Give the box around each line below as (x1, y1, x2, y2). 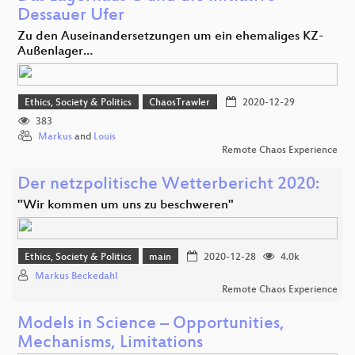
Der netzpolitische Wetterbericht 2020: (17, 175, 319, 196)
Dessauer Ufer (17, 6, 124, 26)
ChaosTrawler (149, 97, 211, 109)
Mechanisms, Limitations (17, 333, 203, 353)
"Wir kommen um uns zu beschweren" (17, 198, 234, 214)
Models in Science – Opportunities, (17, 314, 284, 334)
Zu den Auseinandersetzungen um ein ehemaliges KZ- (17, 29, 323, 44)
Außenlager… (17, 44, 93, 59)
